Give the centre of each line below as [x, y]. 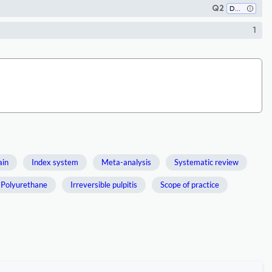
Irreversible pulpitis [104, 185]
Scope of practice [190, 185]
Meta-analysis [126, 162]
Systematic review [206, 162]
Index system [55, 162]
